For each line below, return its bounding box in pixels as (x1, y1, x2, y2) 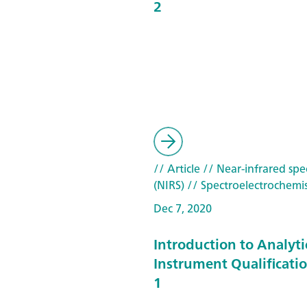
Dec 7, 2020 (153, 199, 212, 218)
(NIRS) (153, 175, 184, 195)
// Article (153, 159, 200, 178)
